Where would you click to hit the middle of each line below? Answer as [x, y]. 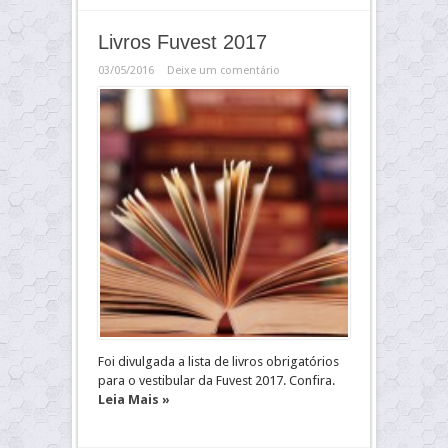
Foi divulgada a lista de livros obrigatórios [218, 361]
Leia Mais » [134, 399]
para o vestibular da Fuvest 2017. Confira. [216, 380]
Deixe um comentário [223, 70]
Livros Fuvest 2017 [182, 42]
